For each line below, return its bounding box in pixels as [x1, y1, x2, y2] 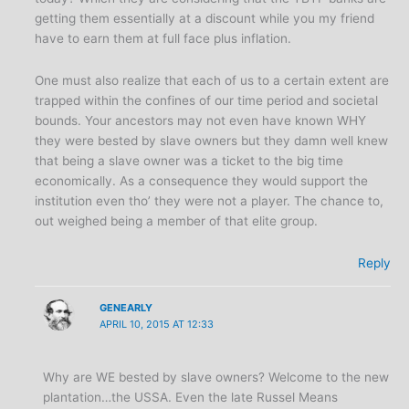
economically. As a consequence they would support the [35, 173, 369, 189]
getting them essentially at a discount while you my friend [35, 11, 375, 26]
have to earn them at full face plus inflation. [35, 31, 292, 47]
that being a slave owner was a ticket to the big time [35, 153, 344, 169]
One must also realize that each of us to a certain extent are [35, 73, 390, 89]
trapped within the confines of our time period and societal [35, 93, 379, 109]
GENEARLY [100, 300, 152, 314]
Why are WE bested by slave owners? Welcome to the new [43, 369, 390, 384]
